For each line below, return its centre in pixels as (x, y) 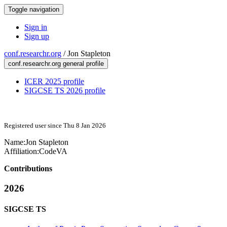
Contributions (28, 168)
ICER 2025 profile (54, 81)
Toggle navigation (34, 9)
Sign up (37, 36)
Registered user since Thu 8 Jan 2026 (55, 125)
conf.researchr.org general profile (56, 64)
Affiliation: (22, 151)
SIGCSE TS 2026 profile (65, 90)
